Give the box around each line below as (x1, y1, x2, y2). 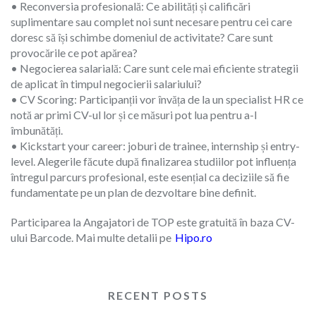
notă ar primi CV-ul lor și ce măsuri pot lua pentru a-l (11, 107, 257, 121)
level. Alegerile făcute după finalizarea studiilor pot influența (11, 154, 296, 168)
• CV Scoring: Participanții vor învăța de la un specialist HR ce (11, 92, 303, 106)
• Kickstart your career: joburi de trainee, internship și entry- (11, 138, 300, 152)
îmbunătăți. (11, 123, 63, 137)
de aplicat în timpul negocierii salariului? (11, 76, 202, 90)
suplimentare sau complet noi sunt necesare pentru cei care (11, 14, 292, 28)
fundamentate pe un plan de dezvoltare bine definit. (11, 185, 256, 199)
